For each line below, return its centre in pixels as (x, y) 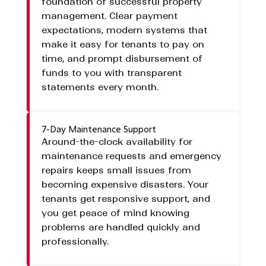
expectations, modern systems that (124, 30)
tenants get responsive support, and (126, 199)
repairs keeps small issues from (116, 170)
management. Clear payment (109, 16)
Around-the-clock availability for (117, 142)
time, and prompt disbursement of (122, 59)
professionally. (75, 242)
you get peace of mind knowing (115, 213)
